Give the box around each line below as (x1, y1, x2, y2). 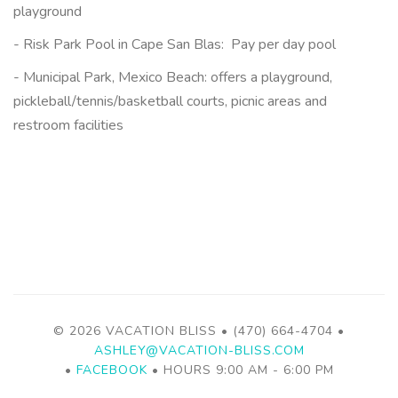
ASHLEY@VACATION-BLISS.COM (93, 342, 305, 359)
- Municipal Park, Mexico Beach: (13, 68, 207, 87)
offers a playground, (207, 68, 332, 87)
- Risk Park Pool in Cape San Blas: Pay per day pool (13, 35, 339, 54)
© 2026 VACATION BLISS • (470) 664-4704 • (53, 322, 345, 339)
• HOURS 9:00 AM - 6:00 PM (147, 362, 334, 378)
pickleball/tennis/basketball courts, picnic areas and (13, 92, 327, 111)
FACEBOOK (76, 362, 147, 378)
